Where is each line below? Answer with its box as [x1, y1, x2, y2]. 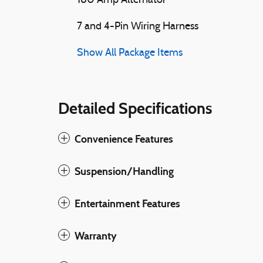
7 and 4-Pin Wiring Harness [77, 21, 198, 32]
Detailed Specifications [58, 98, 212, 118]
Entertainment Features [75, 197, 180, 210]
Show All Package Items [77, 47, 183, 59]
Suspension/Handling [75, 164, 174, 178]
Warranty [75, 229, 117, 242]
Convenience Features [75, 132, 173, 146]
